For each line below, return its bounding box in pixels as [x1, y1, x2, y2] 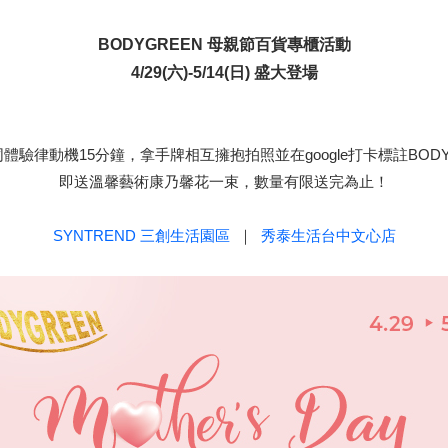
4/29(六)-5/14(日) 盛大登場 [130, 64, 318, 81]
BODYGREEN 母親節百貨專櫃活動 [97, 36, 351, 53]
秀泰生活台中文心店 [260, 227, 396, 244]
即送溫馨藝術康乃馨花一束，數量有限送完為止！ [59, 173, 389, 190]
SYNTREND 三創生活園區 [52, 227, 230, 244]
